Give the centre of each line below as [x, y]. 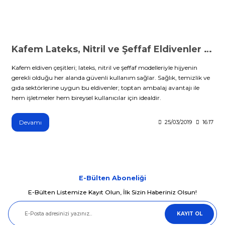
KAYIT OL [189, 213]
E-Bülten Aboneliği [113, 178]
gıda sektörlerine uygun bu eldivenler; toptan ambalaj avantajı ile [105, 87]
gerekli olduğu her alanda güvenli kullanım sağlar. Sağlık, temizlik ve [111, 77]
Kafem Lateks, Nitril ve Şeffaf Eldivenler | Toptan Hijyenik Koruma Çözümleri [208, 49]
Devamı [30, 122]
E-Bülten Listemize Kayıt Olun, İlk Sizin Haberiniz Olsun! [113, 192]
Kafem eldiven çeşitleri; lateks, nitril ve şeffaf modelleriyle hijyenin [104, 67]
